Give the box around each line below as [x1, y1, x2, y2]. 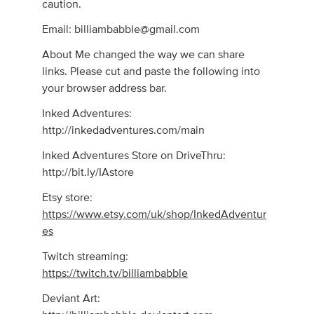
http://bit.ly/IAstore [42, 167, 135, 178]
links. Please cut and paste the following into [42, 66, 261, 77]
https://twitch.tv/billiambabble [42, 268, 189, 279]
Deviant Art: [42, 293, 101, 304]
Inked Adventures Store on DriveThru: [42, 150, 226, 161]
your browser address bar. [42, 83, 168, 94]
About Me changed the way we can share [42, 49, 245, 60]
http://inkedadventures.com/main [42, 125, 205, 136]
